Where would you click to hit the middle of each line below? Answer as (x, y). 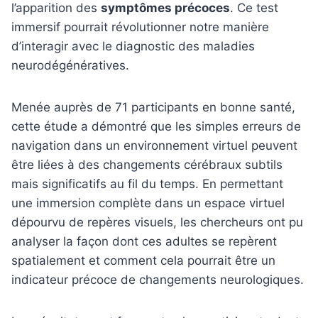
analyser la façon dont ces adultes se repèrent (144, 241)
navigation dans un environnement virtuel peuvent (154, 145)
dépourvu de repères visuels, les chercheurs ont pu (157, 222)
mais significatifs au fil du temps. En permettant (147, 183)
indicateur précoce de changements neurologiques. (158, 279)
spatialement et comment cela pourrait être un (143, 260)
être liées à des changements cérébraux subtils (147, 164)
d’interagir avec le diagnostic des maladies (133, 46)
